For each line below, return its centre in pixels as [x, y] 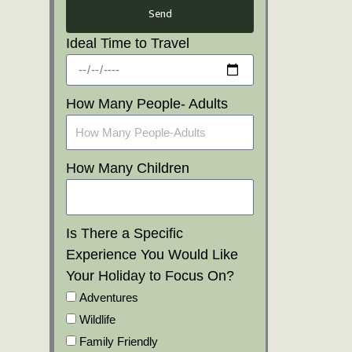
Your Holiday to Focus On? [150, 275]
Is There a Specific [125, 233]
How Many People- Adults [147, 103]
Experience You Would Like [152, 254]
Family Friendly [119, 341]
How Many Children [128, 168]
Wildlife [97, 319]
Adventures [109, 297]
